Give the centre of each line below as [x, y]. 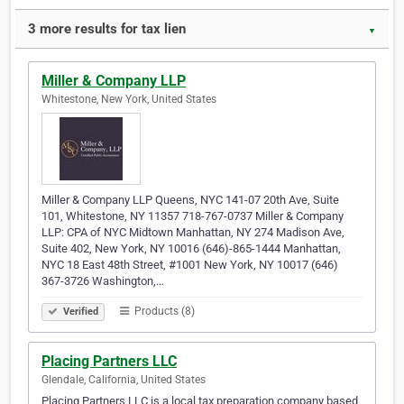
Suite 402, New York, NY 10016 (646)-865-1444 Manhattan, [191, 249]
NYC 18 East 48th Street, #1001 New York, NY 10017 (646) [190, 265]
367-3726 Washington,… [103, 281]
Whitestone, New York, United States [129, 100]
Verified [79, 312]
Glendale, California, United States [124, 380]
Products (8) [163, 312]
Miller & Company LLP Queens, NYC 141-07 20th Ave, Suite [190, 200]
